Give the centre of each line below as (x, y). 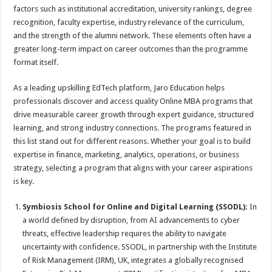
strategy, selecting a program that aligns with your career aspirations (133, 168)
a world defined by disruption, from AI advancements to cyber (131, 220)
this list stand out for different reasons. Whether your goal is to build (132, 141)
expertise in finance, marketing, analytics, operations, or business (127, 155)
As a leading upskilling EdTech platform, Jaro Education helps (119, 88)
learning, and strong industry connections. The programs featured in (133, 128)
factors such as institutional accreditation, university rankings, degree (133, 9)
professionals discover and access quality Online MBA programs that (133, 101)
